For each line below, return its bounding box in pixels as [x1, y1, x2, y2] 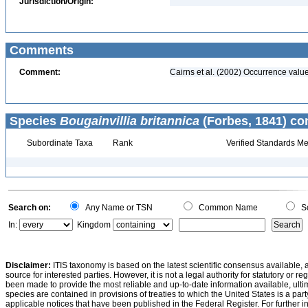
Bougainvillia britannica [60, 114, 199, 128]
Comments [6, 43, 74, 57]
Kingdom [77, 220, 111, 230]
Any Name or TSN [81, 203, 153, 212]
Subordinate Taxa [24, 138, 93, 148]
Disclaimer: [5, 261, 51, 270]
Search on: [8, 203, 51, 212]
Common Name [195, 203, 258, 212]
